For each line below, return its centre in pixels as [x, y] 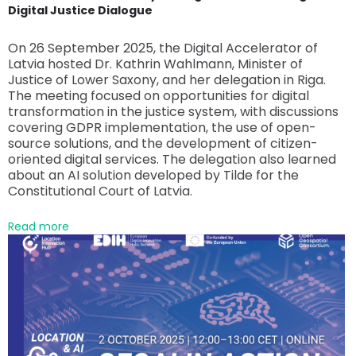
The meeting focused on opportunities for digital [159, 96]
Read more [39, 227]
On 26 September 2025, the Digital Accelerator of [163, 48]
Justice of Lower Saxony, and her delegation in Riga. [167, 80]
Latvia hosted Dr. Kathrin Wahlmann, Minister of [155, 64]
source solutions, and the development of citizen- [163, 144]
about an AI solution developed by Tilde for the [153, 176]
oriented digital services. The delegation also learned [172, 160]
